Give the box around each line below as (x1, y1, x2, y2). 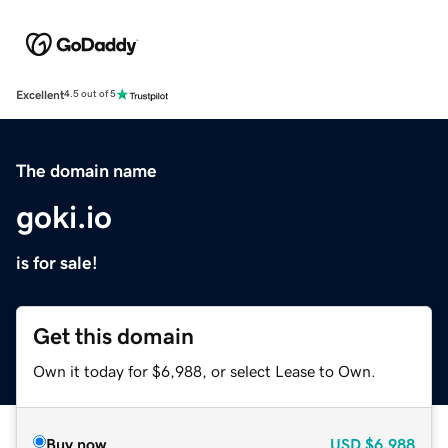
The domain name (16, 161, 157, 180)
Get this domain (33, 324, 194, 348)
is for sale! (16, 253, 98, 272)
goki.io (16, 200, 112, 233)
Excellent (16, 88, 64, 101)
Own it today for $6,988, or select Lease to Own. (33, 362, 376, 379)
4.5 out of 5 (64, 89, 116, 100)
